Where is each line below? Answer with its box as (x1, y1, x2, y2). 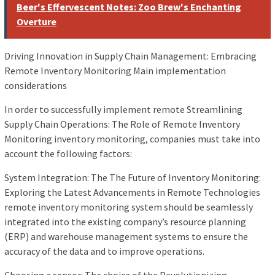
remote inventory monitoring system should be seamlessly (4, 201, 253, 214)
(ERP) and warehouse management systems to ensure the (4, 230, 248, 243)
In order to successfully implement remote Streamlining (4, 103, 242, 116)
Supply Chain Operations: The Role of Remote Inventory (4, 118, 240, 131)
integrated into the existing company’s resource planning (4, 215, 246, 228)
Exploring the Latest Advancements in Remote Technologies (4, 186, 260, 199)
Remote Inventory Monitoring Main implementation (4, 64, 226, 77)
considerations (4, 79, 67, 92)
